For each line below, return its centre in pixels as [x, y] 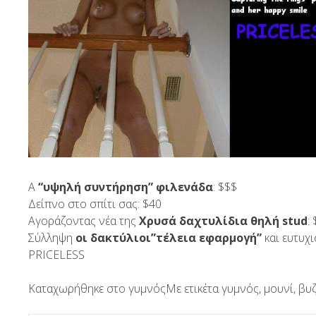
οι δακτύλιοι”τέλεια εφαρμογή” [169, 237]
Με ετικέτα [194, 288]
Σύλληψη [52, 237]
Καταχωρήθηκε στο [78, 288]
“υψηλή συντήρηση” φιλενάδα [126, 187]
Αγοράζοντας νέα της [84, 220]
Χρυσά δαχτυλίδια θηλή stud [223, 220]
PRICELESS [56, 254]
